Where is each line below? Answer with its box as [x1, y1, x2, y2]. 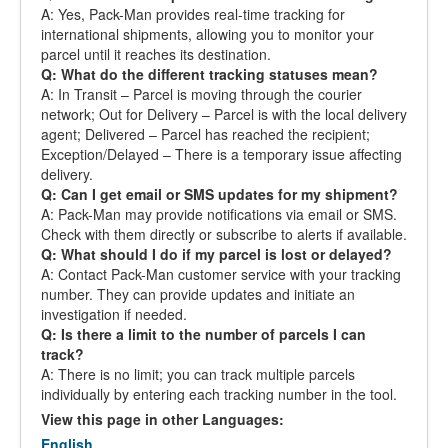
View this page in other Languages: [41, 409, 284, 429]
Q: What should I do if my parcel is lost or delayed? [41, 244, 392, 264]
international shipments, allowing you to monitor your [41, 24, 374, 44]
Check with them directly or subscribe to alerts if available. [41, 224, 407, 244]
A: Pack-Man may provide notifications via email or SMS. [41, 204, 397, 224]
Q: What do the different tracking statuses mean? [41, 64, 378, 84]
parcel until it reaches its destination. [41, 44, 271, 64]
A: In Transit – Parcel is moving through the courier [41, 84, 362, 104]
